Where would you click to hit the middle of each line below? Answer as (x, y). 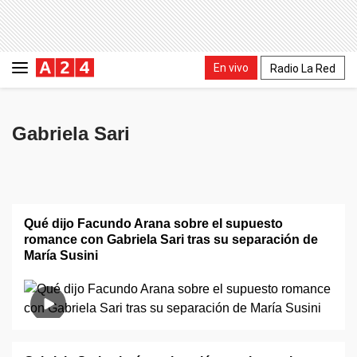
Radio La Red (303, 68)
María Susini (61, 255)
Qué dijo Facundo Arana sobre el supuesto (153, 224)
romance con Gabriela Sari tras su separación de (171, 239)
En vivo (231, 67)
